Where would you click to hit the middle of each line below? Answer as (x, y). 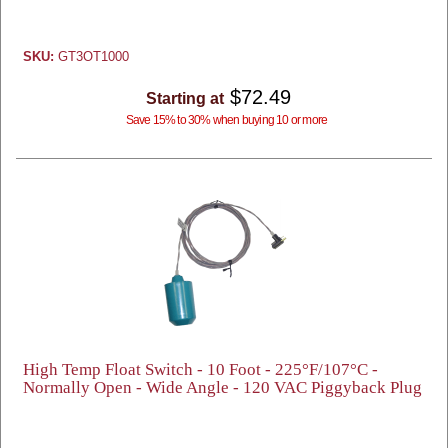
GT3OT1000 (91, 56)
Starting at (184, 98)
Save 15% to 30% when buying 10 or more (226, 120)
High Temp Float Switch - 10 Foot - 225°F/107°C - (200, 369)
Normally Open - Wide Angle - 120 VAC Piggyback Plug (222, 387)
